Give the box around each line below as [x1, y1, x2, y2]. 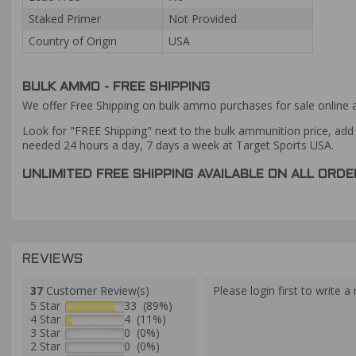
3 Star [30, 324, 60, 340]
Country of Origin [29, 33, 117, 49]
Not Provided [168, 11, 237, 27]
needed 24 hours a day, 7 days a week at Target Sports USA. [22, 137, 334, 153]
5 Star [30, 297, 60, 313]
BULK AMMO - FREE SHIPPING [22, 80, 210, 93]
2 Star [30, 338, 60, 354]
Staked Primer [29, 11, 101, 27]
